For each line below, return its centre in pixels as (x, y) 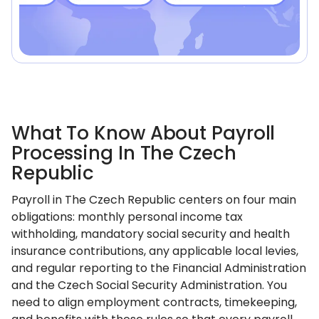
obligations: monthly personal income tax (127, 217)
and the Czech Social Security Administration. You (149, 285)
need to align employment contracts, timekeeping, (154, 302)
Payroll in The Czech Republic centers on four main (154, 200)
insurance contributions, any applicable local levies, (155, 251)
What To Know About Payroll (143, 133)
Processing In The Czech (124, 153)
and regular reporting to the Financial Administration (159, 268)
